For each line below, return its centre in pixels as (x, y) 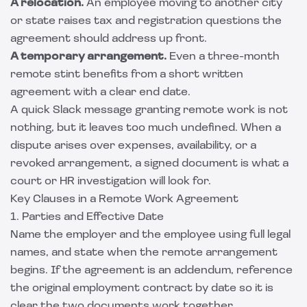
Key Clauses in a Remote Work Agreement (124, 199)
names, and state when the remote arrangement (144, 253)
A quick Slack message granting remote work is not (149, 110)
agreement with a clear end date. (100, 93)
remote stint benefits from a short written (127, 75)
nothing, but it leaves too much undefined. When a (146, 128)
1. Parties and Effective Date (87, 217)
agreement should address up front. (109, 39)
